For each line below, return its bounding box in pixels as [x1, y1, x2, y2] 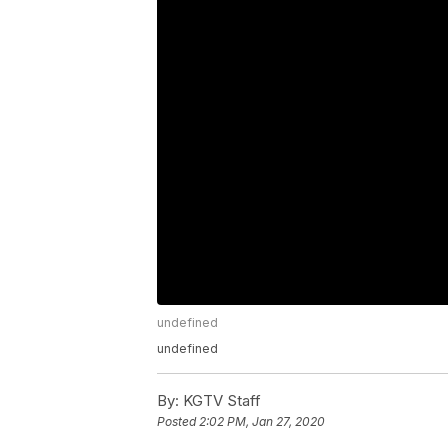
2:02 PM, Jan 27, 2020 [199, 414, 325, 430]
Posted [157, 414, 199, 430]
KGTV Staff [179, 391, 261, 411]
